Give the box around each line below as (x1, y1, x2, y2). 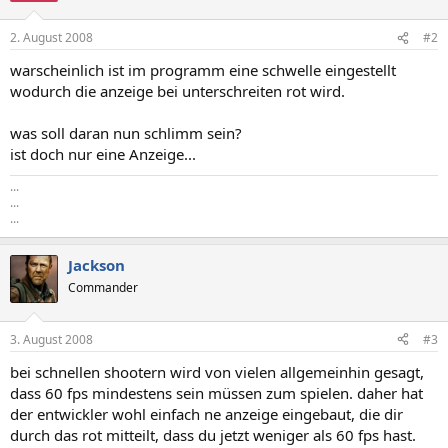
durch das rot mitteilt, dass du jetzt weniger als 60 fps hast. (10, 424, 416, 445)
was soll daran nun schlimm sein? (10, 123, 242, 143)
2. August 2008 (10, 29, 93, 46)
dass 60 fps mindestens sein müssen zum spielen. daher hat (10, 382, 423, 403)
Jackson (68, 255, 125, 275)
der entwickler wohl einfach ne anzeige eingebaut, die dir (10, 403, 403, 424)
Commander (68, 279, 138, 296)
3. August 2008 (10, 330, 93, 348)
